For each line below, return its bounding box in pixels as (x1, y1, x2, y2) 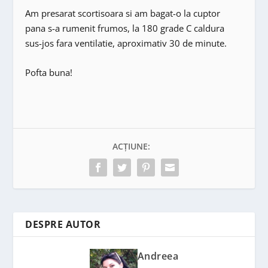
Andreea (137, 249, 179, 263)
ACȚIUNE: (112, 140, 150, 152)
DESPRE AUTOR (25, 217, 101, 231)
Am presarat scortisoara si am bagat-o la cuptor (25, 7, 221, 19)
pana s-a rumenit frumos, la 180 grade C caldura (25, 22, 225, 34)
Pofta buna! (25, 66, 73, 78)
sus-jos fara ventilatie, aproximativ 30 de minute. (25, 36, 227, 49)
